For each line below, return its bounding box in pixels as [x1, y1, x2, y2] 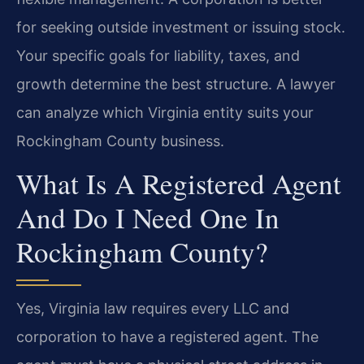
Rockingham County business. [16, 132, 224, 149]
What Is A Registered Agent [16, 164, 341, 203]
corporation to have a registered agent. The [16, 328, 318, 346]
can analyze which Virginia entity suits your [16, 103, 314, 121]
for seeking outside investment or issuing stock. [16, 18, 345, 36]
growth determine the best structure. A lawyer [16, 75, 336, 93]
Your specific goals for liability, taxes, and [16, 46, 300, 64]
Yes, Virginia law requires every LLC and [16, 300, 289, 318]
